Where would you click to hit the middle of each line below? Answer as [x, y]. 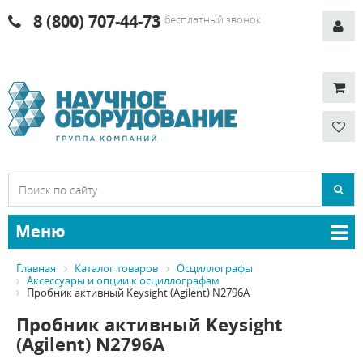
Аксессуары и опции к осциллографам [123, 280]
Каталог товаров [116, 268]
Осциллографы [215, 268]
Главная [36, 268]
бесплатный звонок [213, 19]
